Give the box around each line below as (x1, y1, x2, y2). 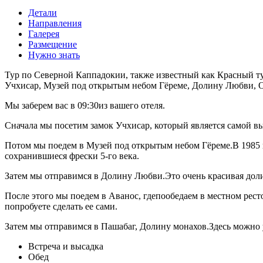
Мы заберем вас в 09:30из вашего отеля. (5, 100, 165, 110)
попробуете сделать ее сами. (5, 201, 117, 211)
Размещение (28, 39, 77, 49)
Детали (28, 7, 57, 18)
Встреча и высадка (28, 241, 103, 251)
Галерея (28, 28, 59, 39)
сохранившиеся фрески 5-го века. (5, 150, 139, 161)
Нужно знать (28, 49, 80, 60)
